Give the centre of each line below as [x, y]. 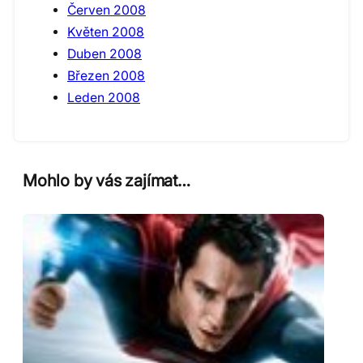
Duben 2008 [105, 53]
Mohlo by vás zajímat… [107, 181]
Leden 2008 [104, 97]
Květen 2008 [106, 32]
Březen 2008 [106, 75]
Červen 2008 [107, 10]
